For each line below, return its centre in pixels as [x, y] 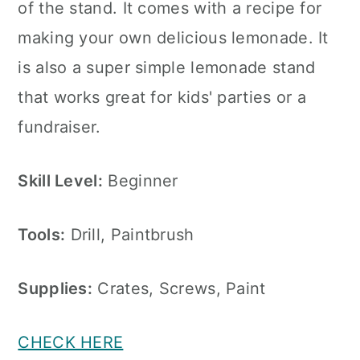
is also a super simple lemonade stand [167, 67]
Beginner [141, 181]
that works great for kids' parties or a [162, 97]
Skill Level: [60, 181]
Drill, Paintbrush [130, 235]
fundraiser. [59, 127]
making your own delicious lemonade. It [173, 38]
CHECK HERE [71, 342]
